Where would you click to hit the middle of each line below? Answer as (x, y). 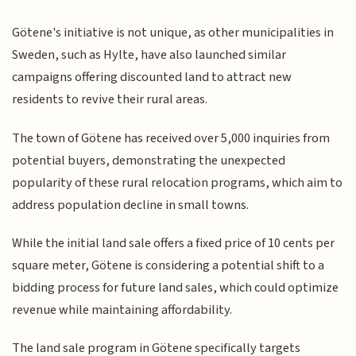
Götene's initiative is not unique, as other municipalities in (173, 33)
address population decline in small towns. (131, 205)
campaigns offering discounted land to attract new (152, 77)
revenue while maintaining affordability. (122, 310)
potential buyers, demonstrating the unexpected (149, 160)
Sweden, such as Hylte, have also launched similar (149, 55)
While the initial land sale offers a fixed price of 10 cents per (174, 243)
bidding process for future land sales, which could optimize (176, 287)
